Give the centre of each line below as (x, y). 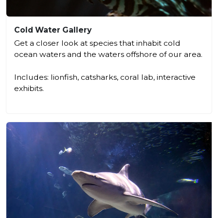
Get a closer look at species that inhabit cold (97, 43)
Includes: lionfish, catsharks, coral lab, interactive (105, 77)
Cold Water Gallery (53, 30)
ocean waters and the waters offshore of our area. (108, 54)
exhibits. (29, 88)
